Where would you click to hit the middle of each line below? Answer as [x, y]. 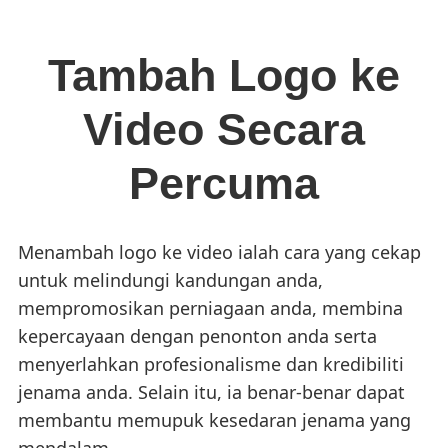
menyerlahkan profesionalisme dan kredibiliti [211, 364]
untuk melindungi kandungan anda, [170, 280]
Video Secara [224, 129]
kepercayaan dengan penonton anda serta [197, 336]
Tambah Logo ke [224, 75]
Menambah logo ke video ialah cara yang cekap [219, 252]
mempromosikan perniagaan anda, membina [210, 308]
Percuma [224, 183]
